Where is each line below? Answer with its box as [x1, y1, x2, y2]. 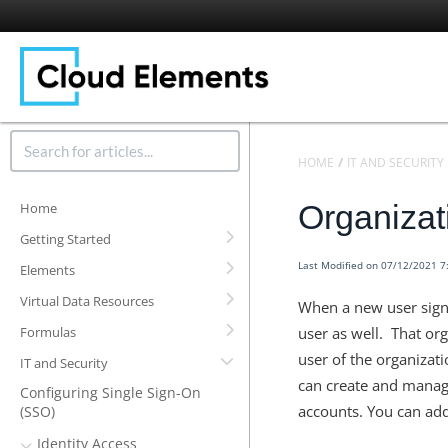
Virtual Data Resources [20, 292, 154, 310]
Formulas [20, 323, 76, 341]
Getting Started [20, 230, 111, 248]
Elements [20, 261, 75, 279]
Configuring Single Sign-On [20, 383, 201, 402]
